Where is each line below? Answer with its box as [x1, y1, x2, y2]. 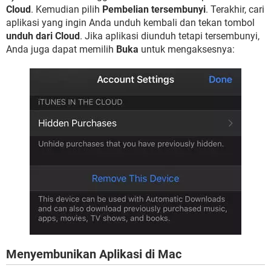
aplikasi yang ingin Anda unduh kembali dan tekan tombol [6, 17, 255, 28]
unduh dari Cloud [6, 30, 80, 42]
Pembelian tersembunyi [102, 4, 206, 15]
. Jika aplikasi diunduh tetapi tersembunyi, [80, 30, 260, 42]
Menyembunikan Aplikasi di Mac [6, 247, 181, 261]
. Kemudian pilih [31, 4, 102, 15]
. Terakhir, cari [206, 4, 264, 15]
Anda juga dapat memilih [6, 44, 116, 55]
